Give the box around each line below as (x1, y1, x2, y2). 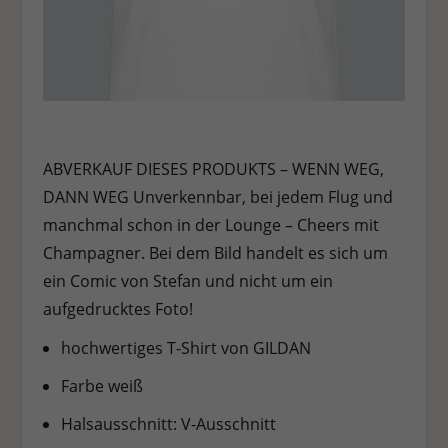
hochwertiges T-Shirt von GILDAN (60, 336, 311, 359)
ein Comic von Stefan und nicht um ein (42, 270, 333, 293)
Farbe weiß (60, 374, 143, 397)
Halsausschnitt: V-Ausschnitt (60, 412, 276, 435)
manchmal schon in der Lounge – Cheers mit (42, 214, 379, 237)
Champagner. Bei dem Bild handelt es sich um (42, 242, 388, 265)
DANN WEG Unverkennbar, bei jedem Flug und (42, 186, 393, 209)
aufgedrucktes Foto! (42, 298, 193, 321)
